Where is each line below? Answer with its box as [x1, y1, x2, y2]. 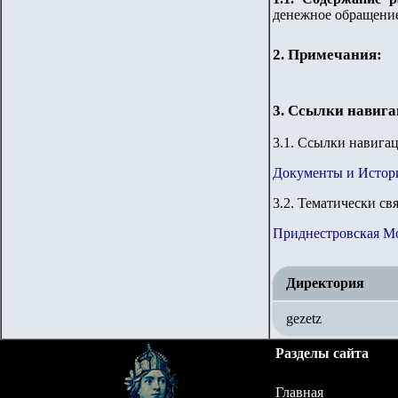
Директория [286, 275, 364, 291]
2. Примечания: [273, 46, 382, 63]
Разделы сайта [275, 346, 369, 361]
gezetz [286, 311, 322, 326]
